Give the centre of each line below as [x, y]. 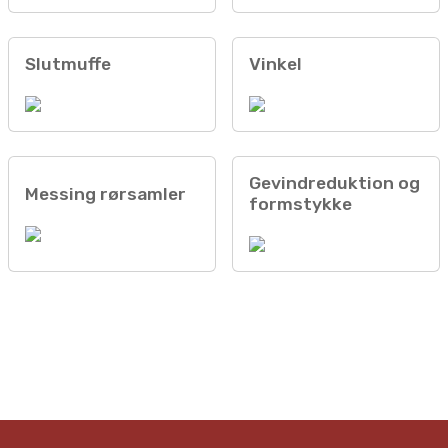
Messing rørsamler [105, 193]
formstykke [300, 204]
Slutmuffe [68, 64]
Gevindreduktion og [334, 183]
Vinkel [275, 64]
